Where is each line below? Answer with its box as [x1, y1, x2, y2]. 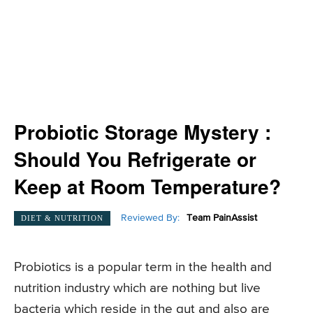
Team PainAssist [187, 213, 257, 224]
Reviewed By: [121, 213, 180, 224]
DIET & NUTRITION [21, 213, 103, 222]
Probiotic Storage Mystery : [14, 117, 271, 146]
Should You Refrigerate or [14, 145, 256, 173]
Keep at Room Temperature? [14, 172, 281, 201]
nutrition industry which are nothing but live [14, 282, 261, 296]
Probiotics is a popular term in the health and [14, 261, 272, 275]
